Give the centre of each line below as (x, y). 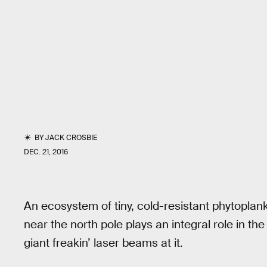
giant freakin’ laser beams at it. (103, 243)
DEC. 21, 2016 (46, 152)
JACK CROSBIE (72, 138)
